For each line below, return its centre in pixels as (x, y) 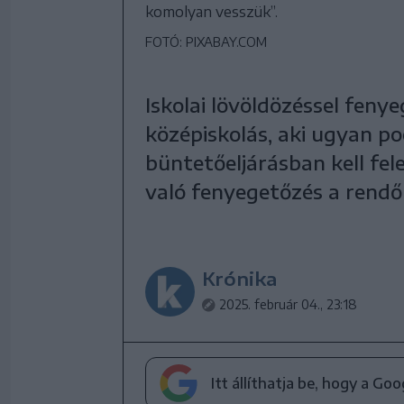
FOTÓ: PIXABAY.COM (206, 41)
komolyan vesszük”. (211, 11)
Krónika (239, 278)
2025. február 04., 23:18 (288, 304)
